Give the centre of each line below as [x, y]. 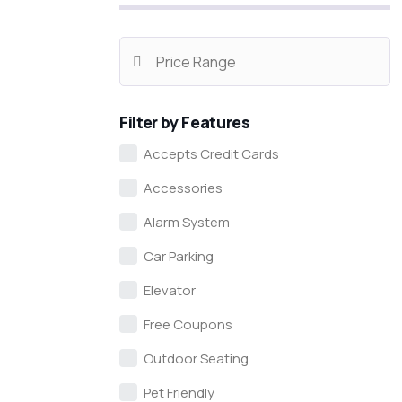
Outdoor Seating [196, 358]
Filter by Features [185, 122]
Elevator [170, 290]
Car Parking [179, 256]
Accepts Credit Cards [211, 154]
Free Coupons [188, 324]
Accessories [183, 188]
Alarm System [187, 222]
